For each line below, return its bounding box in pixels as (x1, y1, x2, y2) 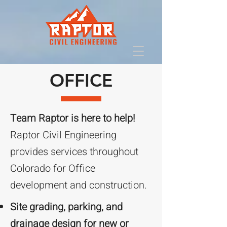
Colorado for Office (10, 161, 95, 176)
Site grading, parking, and (10, 200, 123, 214)
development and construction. (10, 178, 147, 193)
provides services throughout (10, 144, 138, 159)
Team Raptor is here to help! (10, 111, 135, 126)
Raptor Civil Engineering (10, 128, 117, 142)
